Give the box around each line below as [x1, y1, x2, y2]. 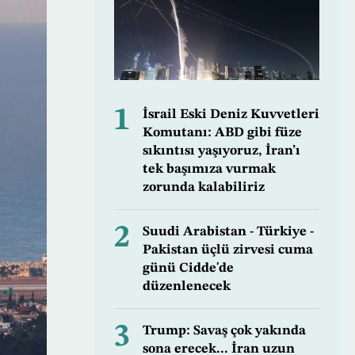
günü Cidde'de [142, 261, 234, 276]
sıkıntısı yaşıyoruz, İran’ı [142, 144, 300, 158]
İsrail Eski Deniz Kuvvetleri [142, 108, 319, 122]
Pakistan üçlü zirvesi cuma [142, 243, 313, 258]
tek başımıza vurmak [142, 162, 276, 177]
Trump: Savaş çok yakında [142, 324, 306, 338]
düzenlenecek [142, 280, 231, 294]
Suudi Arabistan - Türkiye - [142, 225, 314, 239]
